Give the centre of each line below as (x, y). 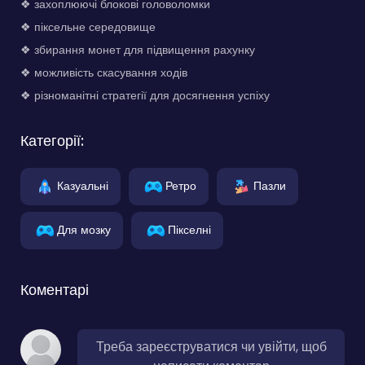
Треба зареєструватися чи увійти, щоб (211, 346)
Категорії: (52, 140)
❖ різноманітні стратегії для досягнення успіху (145, 95)
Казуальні (83, 185)
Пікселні (189, 229)
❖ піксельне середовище (88, 26)
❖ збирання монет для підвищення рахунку (138, 49)
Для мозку (84, 229)
